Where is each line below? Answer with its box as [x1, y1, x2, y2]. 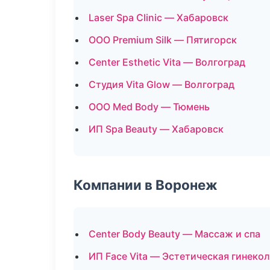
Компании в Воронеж [74, 177, 218, 193]
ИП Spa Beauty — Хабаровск [89, 123, 224, 135]
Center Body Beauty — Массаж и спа [89, 228, 260, 240]
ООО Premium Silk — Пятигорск [89, 34, 237, 46]
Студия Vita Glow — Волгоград [89, 78, 234, 90]
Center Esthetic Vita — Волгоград [89, 56, 245, 68]
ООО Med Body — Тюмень [89, 101, 210, 113]
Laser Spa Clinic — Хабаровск [89, 11, 228, 24]
